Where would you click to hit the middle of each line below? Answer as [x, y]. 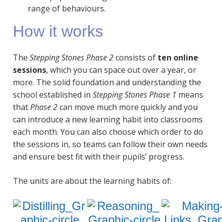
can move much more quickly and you [127, 107]
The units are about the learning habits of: [92, 181]
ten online [178, 58]
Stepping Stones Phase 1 [134, 95]
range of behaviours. [66, 8]
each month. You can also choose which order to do [108, 132]
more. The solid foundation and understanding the [107, 83]
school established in [53, 95]
